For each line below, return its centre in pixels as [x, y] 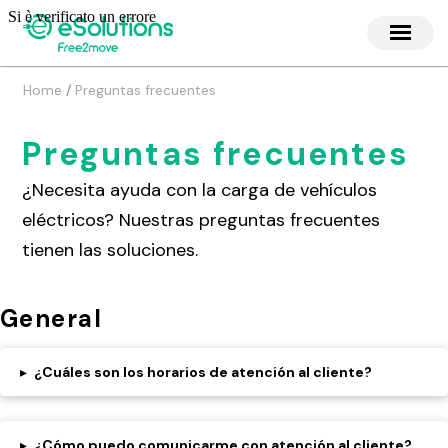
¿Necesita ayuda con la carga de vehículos [200, 190]
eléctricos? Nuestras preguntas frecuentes [201, 220]
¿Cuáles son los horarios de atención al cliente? [203, 372]
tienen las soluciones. [110, 250]
